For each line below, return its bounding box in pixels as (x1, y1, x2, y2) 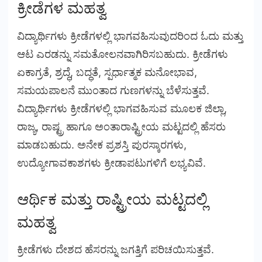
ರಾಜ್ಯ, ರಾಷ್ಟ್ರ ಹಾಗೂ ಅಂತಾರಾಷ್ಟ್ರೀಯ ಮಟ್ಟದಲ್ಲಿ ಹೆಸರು (17, 120, 226, 133)
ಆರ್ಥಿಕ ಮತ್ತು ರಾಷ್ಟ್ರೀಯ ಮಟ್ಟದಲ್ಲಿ (17, 189, 208, 208)
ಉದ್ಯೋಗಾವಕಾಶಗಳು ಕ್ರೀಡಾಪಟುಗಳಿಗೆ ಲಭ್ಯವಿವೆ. (17, 156, 206, 169)
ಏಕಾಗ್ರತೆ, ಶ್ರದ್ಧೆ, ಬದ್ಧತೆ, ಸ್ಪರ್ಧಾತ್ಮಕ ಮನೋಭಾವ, (17, 65, 197, 78)
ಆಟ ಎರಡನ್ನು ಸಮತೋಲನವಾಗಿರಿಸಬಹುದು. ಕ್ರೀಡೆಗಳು (17, 47, 228, 60)
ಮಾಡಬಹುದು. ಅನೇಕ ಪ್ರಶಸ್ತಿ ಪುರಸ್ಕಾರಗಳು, (17, 138, 187, 151)
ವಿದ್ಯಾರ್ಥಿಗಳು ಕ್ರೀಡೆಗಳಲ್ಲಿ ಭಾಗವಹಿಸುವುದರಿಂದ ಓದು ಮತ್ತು (17, 29, 243, 42)
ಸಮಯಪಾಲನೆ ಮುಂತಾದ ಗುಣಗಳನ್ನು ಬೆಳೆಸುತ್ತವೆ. (17, 84, 209, 96)
